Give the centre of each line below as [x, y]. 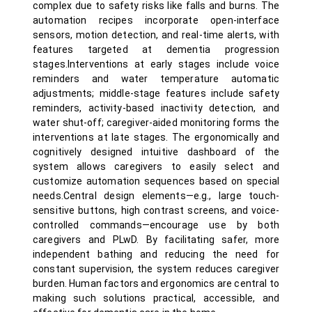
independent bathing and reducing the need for [156, 254]
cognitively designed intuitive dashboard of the [156, 152]
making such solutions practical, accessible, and [156, 298]
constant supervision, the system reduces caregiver [156, 269]
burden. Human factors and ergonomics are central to [156, 283]
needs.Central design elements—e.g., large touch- [156, 196]
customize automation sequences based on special [156, 181]
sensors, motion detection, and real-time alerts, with [156, 35]
